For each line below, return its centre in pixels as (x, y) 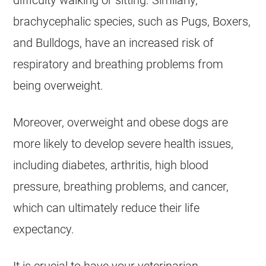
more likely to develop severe (89, 144)
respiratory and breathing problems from (118, 64)
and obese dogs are (176, 122)
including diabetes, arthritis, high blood (111, 165)
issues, (215, 144)
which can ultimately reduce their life (107, 208)
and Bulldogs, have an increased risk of (114, 43)
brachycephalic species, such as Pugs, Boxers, (132, 21)
